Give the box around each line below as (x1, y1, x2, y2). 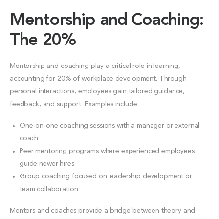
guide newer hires (20, 160, 74, 167)
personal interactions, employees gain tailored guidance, (10, 88, 185, 95)
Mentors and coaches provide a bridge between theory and (10, 207, 196, 214)
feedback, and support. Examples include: (10, 100, 139, 108)
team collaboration (20, 185, 78, 193)
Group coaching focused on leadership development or (20, 173, 192, 180)
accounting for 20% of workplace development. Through (10, 75, 187, 82)
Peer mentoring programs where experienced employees (20, 147, 195, 154)
